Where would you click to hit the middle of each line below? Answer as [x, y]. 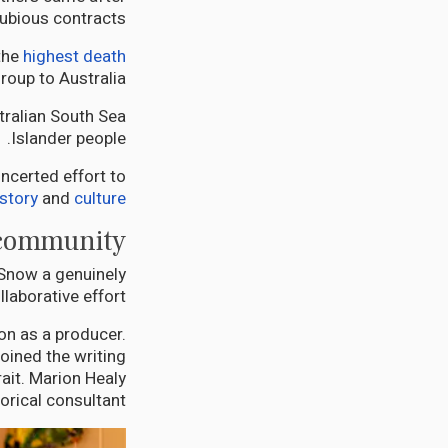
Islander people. [68, 139]
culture [100, 199]
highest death [74, 57]
